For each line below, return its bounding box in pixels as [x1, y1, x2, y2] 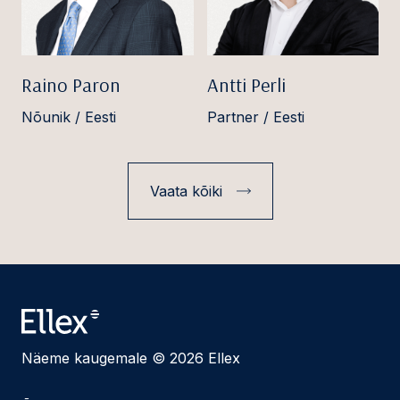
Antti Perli [206, 71, 286, 97]
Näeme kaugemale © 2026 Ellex [21, 348, 240, 367]
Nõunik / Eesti [21, 107, 116, 126]
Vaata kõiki [149, 181, 222, 200]
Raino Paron [21, 71, 121, 97]
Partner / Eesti [206, 107, 304, 126]
